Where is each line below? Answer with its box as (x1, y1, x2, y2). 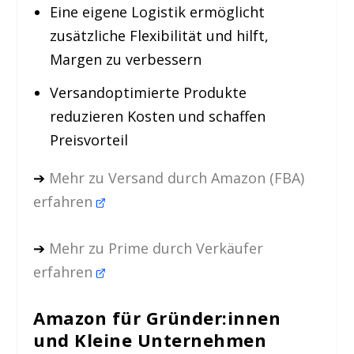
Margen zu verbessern (49, 49, 201, 69)
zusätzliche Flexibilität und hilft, (49, 25, 269, 45)
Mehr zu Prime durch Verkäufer (49, 239, 264, 258)
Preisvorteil (49, 130, 128, 150)
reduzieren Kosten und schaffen (49, 107, 265, 126)
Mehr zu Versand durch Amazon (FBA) (49, 168, 305, 188)
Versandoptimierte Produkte (49, 83, 247, 103)
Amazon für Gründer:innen (33, 305, 281, 330)
